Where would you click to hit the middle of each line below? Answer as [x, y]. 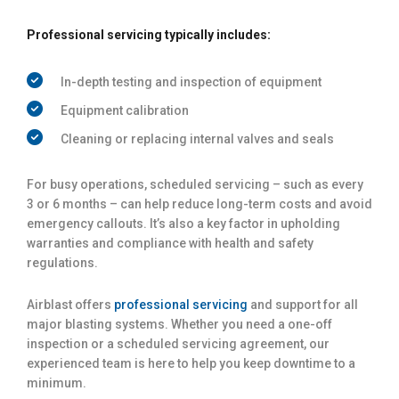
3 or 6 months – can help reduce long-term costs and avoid [199, 204]
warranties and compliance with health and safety [170, 243]
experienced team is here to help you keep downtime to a [191, 363]
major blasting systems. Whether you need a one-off [179, 324]
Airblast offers [70, 304]
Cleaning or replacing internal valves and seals [197, 138]
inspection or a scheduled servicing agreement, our [178, 343]
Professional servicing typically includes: [149, 34]
